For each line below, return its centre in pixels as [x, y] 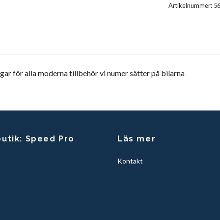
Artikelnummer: [190, 6]
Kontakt [130, 161]
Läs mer [137, 139]
